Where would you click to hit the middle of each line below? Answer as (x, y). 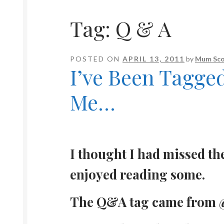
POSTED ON (96, 59)
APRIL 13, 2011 (154, 59)
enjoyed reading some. (138, 174)
